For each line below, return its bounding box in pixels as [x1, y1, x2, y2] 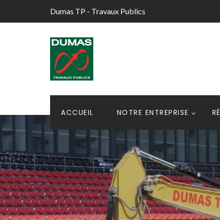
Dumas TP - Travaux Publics [50, 6, 145, 16]
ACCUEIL [61, 108, 94, 117]
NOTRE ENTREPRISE [116, 108, 189, 117]
